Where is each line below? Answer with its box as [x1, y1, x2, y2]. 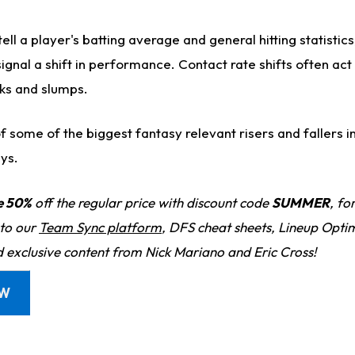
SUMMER [272, 193, 330, 211]
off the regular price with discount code [32, 193, 272, 211]
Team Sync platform [39, 218, 162, 235]
